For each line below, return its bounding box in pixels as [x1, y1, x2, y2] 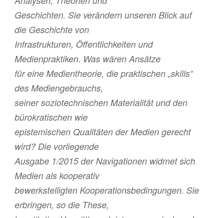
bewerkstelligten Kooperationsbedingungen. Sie [15, 184, 199, 197]
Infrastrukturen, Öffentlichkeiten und [15, 38, 153, 51]
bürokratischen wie [15, 111, 88, 124]
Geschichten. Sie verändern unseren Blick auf [15, 9, 192, 21]
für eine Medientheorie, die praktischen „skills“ [15, 67, 193, 80]
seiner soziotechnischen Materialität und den [15, 96, 187, 109]
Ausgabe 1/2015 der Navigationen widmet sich [15, 155, 195, 167]
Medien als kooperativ [15, 169, 99, 182]
